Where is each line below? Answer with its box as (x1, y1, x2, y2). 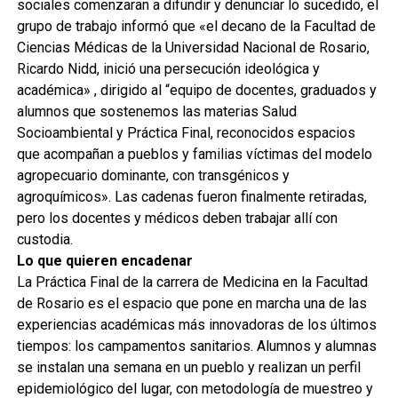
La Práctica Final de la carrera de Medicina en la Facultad (16, 273, 368, 291)
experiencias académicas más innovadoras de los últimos (16, 315, 377, 333)
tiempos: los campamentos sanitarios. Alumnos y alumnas (16, 337, 377, 354)
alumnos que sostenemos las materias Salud (16, 102, 297, 120)
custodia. (16, 230, 73, 248)
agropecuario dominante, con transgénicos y (16, 166, 290, 184)
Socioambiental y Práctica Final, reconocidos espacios (16, 123, 355, 141)
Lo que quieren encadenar (16, 251, 193, 269)
